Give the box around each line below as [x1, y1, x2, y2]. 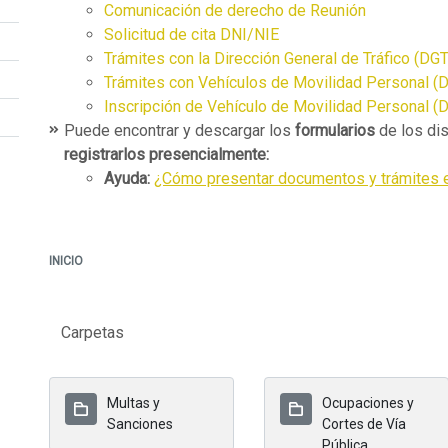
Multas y [107, 395, 160, 411]
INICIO [49, 254, 83, 268]
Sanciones [107, 416, 173, 432]
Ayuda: [104, 169, 154, 188]
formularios [295, 121, 375, 140]
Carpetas [61, 323, 124, 342]
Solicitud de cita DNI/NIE [104, 25, 283, 44]
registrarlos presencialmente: [64, 145, 273, 164]
